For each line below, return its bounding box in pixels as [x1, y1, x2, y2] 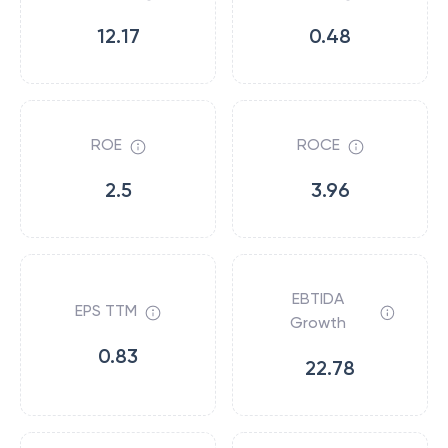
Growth [290, 313, 347, 332]
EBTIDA [292, 289, 345, 308]
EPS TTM [75, 301, 137, 320]
